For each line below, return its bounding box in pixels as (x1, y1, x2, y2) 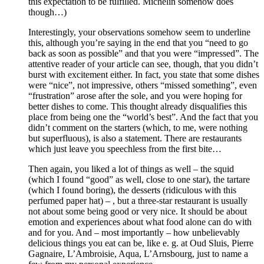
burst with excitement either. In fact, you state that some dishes (28, 69, 259, 80)
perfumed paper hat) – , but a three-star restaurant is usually (28, 195, 247, 206)
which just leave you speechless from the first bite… (28, 143, 222, 154)
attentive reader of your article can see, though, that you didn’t (28, 58, 258, 69)
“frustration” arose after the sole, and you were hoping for (28, 90, 242, 101)
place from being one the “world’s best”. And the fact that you (28, 111, 258, 122)
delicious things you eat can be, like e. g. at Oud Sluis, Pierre (28, 237, 253, 248)
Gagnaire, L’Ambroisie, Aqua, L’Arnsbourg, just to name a (28, 248, 248, 259)
